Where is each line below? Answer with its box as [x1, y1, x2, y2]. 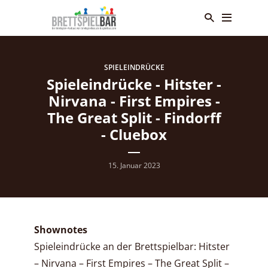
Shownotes [34, 223, 87, 236]
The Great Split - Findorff [47, 108, 221, 127]
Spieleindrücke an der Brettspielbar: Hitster [34, 240, 230, 253]
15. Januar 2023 [108, 160, 160, 170]
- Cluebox [101, 124, 167, 144]
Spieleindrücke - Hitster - [47, 74, 221, 94]
